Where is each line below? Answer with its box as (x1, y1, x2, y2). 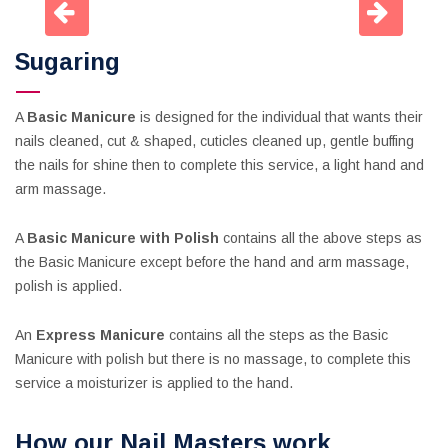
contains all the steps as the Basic (165, 327, 388, 343)
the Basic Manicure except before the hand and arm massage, (15, 254, 409, 270)
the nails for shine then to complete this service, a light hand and (15, 157, 424, 173)
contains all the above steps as (219, 230, 422, 246)
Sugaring (15, 48, 120, 75)
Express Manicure (36, 327, 165, 343)
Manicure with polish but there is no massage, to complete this (15, 351, 411, 367)
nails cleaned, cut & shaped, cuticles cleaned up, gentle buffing (15, 133, 414, 149)
